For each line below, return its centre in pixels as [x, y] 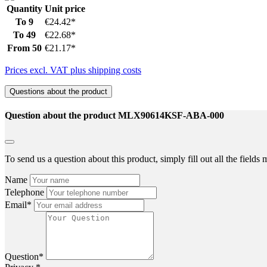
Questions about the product [58, 91]
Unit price [65, 8]
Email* [19, 205]
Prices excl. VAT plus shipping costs [73, 70]
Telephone [26, 193]
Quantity [24, 8]
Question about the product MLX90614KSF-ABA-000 [114, 116]
